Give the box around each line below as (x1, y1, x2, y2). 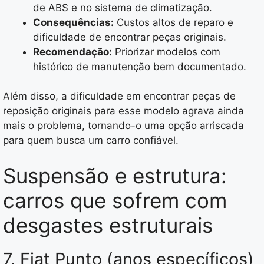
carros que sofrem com (3, 187, 227, 213)
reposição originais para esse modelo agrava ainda (3, 105, 244, 117)
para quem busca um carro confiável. (3, 134, 179, 147)
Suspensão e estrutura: (3, 163, 227, 188)
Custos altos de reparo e (114, 16, 233, 28)
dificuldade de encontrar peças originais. (33, 31, 226, 43)
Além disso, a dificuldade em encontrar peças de (3, 90, 236, 103)
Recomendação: (33, 45, 112, 58)
